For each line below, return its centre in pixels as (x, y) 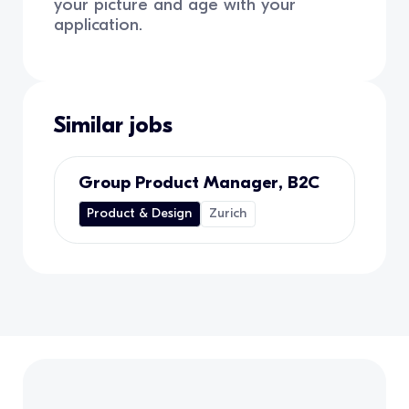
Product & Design (140, 214)
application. (101, 24)
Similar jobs (114, 126)
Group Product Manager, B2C (199, 183)
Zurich (228, 214)
